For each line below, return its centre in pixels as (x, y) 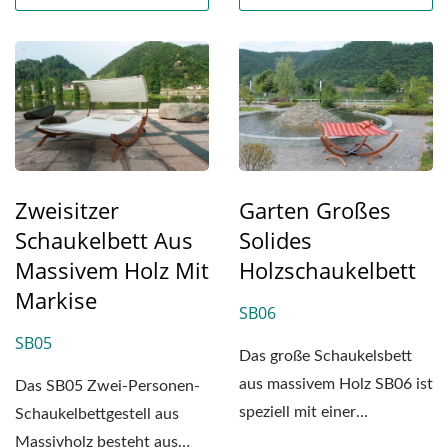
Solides (275, 239)
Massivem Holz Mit (112, 269)
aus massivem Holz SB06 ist (336, 383)
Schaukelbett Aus (104, 239)
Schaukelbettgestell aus (97, 413)
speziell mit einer (297, 411)
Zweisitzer (67, 209)
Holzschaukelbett (327, 269)
